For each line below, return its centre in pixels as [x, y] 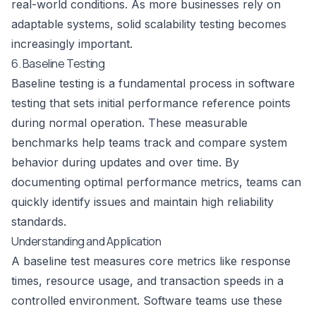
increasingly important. [72, 44]
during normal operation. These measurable [129, 123]
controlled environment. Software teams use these [147, 301]
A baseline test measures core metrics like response [151, 261]
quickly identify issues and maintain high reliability [142, 202]
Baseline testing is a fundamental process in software [153, 84]
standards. [39, 222]
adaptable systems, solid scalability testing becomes [149, 24]
